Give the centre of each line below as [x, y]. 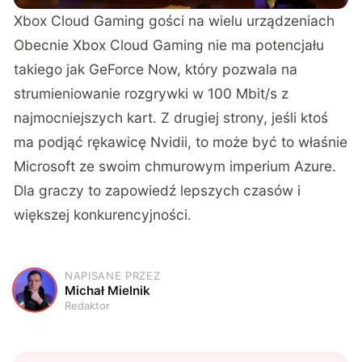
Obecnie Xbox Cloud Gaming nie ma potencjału [169, 45]
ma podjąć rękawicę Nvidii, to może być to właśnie [181, 142]
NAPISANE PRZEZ [113, 276]
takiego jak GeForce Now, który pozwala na [156, 69]
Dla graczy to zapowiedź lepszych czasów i [158, 191]
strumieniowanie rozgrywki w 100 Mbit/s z [152, 94]
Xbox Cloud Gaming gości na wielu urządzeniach [175, 21]
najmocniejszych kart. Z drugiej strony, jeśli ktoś [171, 118]
